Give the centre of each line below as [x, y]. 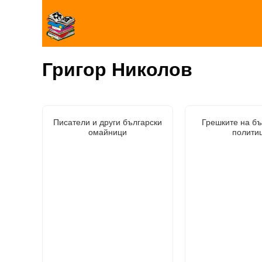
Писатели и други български [108, 122]
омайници [108, 132]
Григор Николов [117, 70]
